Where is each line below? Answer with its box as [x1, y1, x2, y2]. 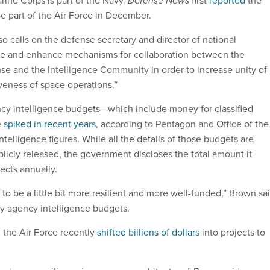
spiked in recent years [4, 116, 96, 130]
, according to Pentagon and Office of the [96, 116, 269, 130]
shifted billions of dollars [97, 225, 199, 239]
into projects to [199, 225, 265, 239]
